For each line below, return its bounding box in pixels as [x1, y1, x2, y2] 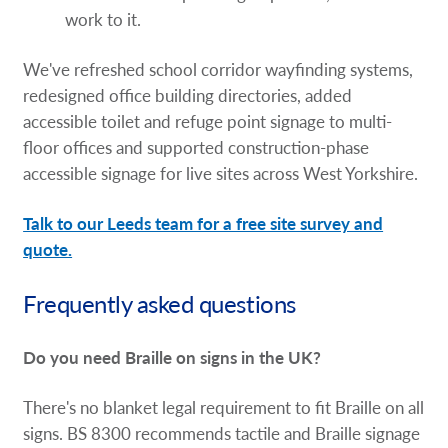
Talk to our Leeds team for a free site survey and [23, 210, 384, 235]
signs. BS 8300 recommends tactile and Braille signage [23, 420, 421, 445]
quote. [23, 236, 73, 261]
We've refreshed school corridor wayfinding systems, [23, 56, 414, 81]
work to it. [64, 6, 141, 31]
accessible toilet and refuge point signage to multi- [23, 108, 393, 133]
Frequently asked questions [23, 285, 296, 320]
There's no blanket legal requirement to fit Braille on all [23, 394, 425, 419]
